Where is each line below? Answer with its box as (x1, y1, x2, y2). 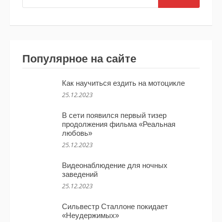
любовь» (62, 129, 92, 138)
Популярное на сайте (22, 53, 136, 65)
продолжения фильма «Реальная (62, 120, 175, 129)
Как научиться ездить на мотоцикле (62, 79, 185, 88)
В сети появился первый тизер (62, 111, 166, 120)
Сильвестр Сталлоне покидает (62, 202, 168, 211)
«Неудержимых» (62, 211, 119, 220)
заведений (62, 170, 98, 179)
